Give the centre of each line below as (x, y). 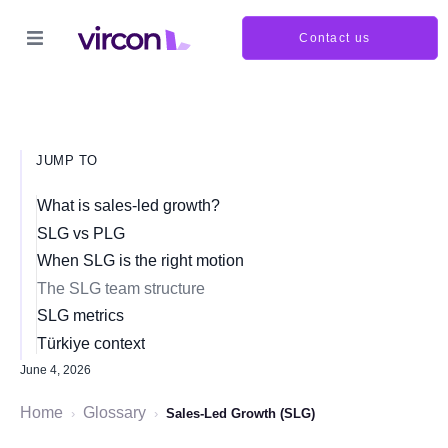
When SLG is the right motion (140, 260)
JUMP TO (67, 160)
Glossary (114, 412)
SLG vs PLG (81, 233)
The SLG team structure (121, 288)
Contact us (335, 38)
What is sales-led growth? (128, 205)
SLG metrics (80, 315)
